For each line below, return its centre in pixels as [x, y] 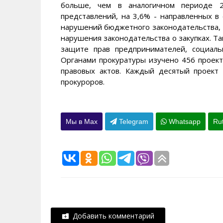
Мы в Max [82, 121]
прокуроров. [83, 81]
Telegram [133, 121]
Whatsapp [184, 121]
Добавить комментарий [111, 216]
